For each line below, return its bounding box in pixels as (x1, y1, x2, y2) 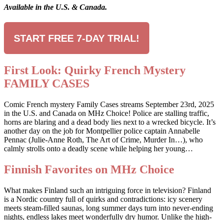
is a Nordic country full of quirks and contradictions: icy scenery (4, 194, 202, 203)
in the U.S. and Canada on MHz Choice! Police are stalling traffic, (4, 109, 209, 118)
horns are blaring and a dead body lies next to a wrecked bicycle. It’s (4, 118, 216, 127)
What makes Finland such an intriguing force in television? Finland (4, 186, 211, 194)
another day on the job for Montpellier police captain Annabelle (4, 127, 200, 136)
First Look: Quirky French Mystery (4, 64, 186, 77)
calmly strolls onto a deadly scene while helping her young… (4, 144, 193, 153)
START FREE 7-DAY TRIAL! (14, 33, 139, 44)
